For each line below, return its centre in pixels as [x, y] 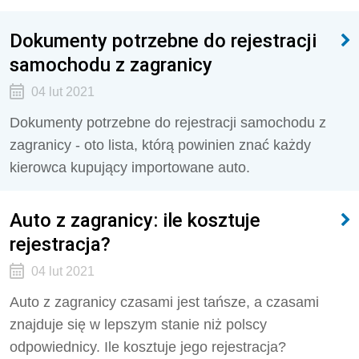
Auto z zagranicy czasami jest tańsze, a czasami [164, 302]
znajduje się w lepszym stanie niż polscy [138, 325]
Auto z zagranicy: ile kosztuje [135, 220]
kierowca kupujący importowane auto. [130, 167]
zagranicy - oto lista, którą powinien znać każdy [160, 145]
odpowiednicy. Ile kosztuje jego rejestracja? [148, 347]
